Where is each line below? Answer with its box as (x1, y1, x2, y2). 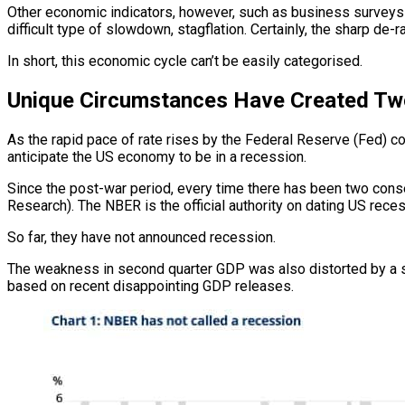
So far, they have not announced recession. (7, 229, 276, 247)
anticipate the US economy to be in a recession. (7, 148, 306, 166)
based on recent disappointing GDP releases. (7, 278, 294, 296)
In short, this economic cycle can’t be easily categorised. (7, 52, 363, 71)
